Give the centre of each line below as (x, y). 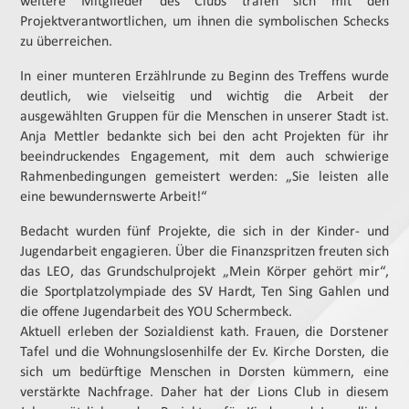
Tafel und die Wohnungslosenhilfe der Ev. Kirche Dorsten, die (204, 352)
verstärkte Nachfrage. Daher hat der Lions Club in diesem (204, 392)
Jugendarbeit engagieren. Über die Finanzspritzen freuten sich (204, 252)
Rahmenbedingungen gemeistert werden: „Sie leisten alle (204, 177)
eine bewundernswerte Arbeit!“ (114, 197)
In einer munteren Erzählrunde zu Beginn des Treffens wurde (204, 76)
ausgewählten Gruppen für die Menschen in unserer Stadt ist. (204, 116)
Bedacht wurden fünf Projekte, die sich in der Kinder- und (204, 231)
